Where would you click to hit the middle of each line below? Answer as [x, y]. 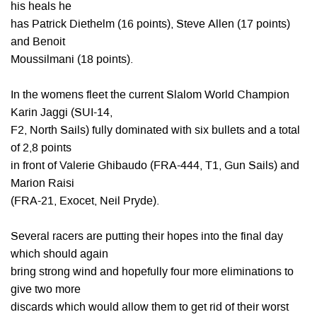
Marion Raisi [42, 184]
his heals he [41, 7]
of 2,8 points [41, 149]
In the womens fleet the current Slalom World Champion [150, 96]
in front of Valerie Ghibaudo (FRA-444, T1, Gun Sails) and [155, 166]
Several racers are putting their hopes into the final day [147, 237]
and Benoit [38, 42]
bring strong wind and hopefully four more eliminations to [152, 272]
